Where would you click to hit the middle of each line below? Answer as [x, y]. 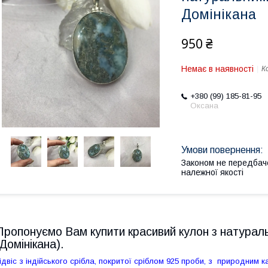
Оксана [204, 106]
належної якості [212, 172]
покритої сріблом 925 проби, [153, 261]
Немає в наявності [217, 69]
